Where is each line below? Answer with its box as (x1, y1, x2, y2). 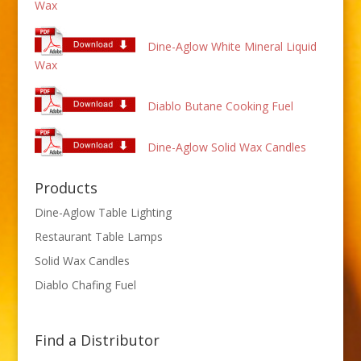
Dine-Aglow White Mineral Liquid (147, 38, 317, 54)
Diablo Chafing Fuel (34, 276, 136, 293)
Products (34, 177, 98, 197)
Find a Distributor (34, 330, 160, 351)
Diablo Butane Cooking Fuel (147, 98, 293, 114)
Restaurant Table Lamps (34, 228, 163, 244)
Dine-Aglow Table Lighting (34, 204, 172, 220)
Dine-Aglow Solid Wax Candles (147, 139, 306, 155)
